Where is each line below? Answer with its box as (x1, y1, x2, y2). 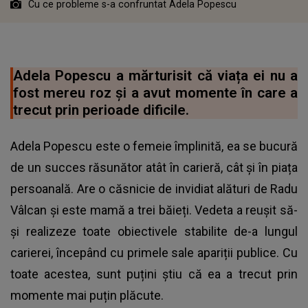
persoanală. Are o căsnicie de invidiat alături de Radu (10, 181, 298, 196)
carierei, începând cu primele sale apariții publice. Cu (10, 245, 298, 260)
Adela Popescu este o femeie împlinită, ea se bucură (10, 138, 298, 153)
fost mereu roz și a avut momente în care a (13, 84, 298, 101)
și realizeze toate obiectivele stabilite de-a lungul (10, 223, 298, 239)
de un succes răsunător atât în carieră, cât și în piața (10, 159, 298, 175)
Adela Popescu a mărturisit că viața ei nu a (13, 67, 298, 84)
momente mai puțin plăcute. (10, 287, 164, 302)
